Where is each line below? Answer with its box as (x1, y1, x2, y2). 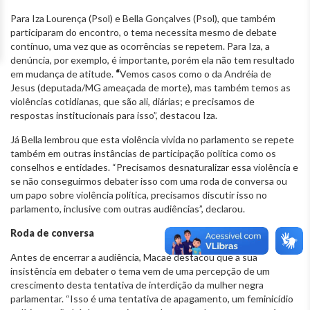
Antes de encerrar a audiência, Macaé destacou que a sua (10, 250, 257, 263)
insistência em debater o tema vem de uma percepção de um (10, 264, 270, 277)
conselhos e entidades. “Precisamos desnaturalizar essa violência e (10, 161, 298, 173)
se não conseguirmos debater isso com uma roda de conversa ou (10, 174, 287, 187)
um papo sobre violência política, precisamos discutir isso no (10, 188, 267, 201)
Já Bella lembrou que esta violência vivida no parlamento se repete (10, 133, 294, 145)
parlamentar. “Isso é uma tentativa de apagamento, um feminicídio (10, 292, 293, 304)
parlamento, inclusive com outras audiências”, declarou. (10, 202, 245, 215)
